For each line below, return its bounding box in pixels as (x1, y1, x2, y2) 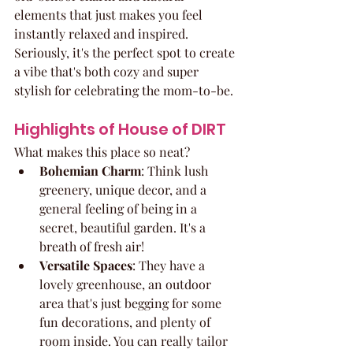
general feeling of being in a (39, 199, 200, 217)
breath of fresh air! (39, 237, 144, 255)
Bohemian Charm (39, 162, 141, 179)
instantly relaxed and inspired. (14, 24, 191, 42)
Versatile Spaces (39, 256, 132, 273)
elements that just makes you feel (14, 6, 206, 23)
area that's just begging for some (39, 294, 225, 311)
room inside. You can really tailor (39, 332, 231, 349)
